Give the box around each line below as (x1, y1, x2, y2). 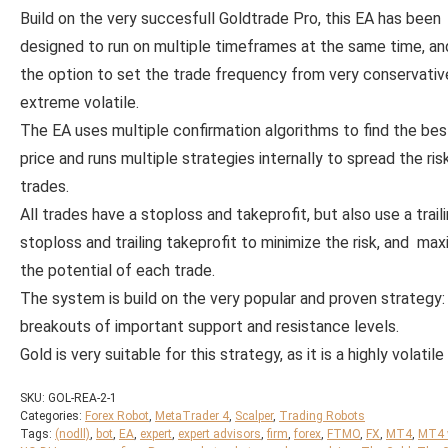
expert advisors (178, 427, 261, 441)
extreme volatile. (20, 93, 139, 112)
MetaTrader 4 (155, 409, 229, 423)
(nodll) (55, 427, 90, 441)
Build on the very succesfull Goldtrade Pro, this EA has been (20, 9, 441, 28)
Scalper (235, 409, 273, 423)
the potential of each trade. (20, 261, 215, 280)
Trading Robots (279, 409, 365, 423)
